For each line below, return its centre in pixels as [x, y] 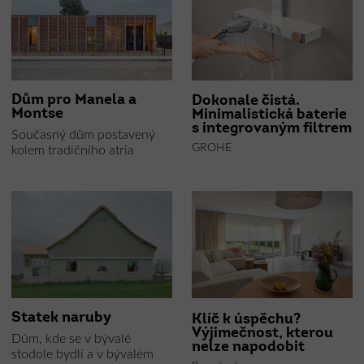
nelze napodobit [248, 347]
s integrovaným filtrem [272, 129]
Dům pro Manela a [74, 100]
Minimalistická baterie [269, 115]
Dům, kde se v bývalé [71, 338]
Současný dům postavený [83, 134]
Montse [37, 114]
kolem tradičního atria [72, 150]
